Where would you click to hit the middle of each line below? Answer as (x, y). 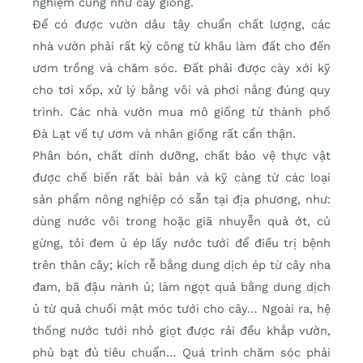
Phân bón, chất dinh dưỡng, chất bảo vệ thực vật (181, 155)
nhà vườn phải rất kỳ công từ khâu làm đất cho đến (181, 46)
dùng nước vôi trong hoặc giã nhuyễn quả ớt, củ (181, 221)
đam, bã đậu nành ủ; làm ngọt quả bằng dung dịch (181, 286)
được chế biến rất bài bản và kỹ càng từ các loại (181, 177)
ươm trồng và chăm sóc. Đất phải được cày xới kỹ (181, 68)
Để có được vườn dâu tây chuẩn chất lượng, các (181, 24)
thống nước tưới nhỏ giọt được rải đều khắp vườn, (181, 330)
